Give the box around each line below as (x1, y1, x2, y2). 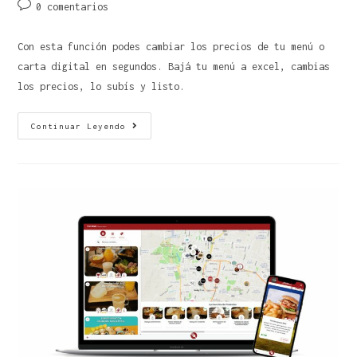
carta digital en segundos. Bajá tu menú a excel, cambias (18, 60, 331, 73)
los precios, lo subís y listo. (18, 80, 186, 92)
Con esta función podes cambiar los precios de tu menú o (18, 40, 325, 53)
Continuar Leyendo (31, 121, 127, 131)
